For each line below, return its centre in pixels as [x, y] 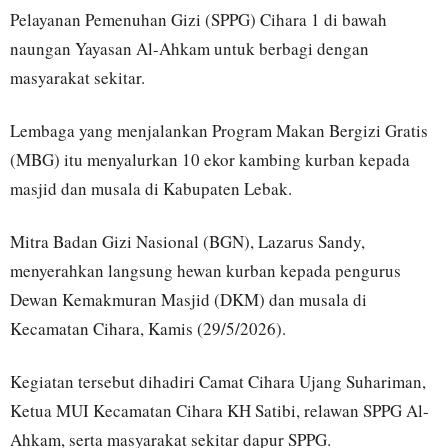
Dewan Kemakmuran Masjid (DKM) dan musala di [188, 299]
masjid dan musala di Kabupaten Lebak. [151, 188]
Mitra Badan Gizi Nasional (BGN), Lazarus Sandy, [187, 241]
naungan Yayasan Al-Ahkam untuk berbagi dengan [189, 48]
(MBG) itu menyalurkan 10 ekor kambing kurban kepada [210, 159]
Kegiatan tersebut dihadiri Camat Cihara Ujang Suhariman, [218, 381]
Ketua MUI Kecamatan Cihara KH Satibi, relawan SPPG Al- [219, 410]
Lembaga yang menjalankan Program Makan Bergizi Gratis [219, 130]
